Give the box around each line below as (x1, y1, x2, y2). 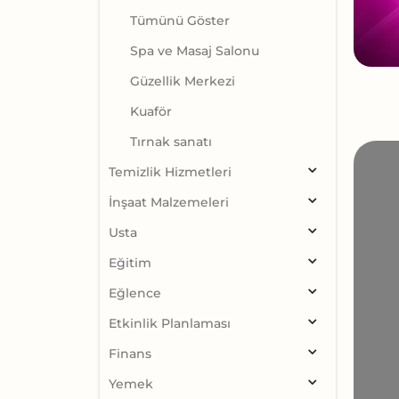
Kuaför (130, 103, 172, 120)
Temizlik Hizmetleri (109, 164, 232, 181)
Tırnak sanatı (130, 134, 212, 151)
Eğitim (109, 255, 151, 272)
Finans (109, 346, 151, 362)
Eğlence (109, 285, 161, 302)
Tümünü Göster (130, 12, 230, 29)
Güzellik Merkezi (130, 73, 235, 90)
